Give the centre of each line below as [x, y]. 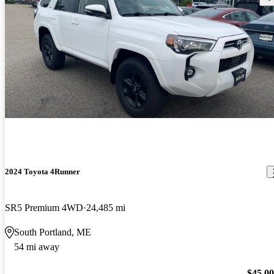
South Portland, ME [53, 232]
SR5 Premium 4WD [44, 208]
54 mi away [37, 247]
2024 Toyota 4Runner [43, 172]
